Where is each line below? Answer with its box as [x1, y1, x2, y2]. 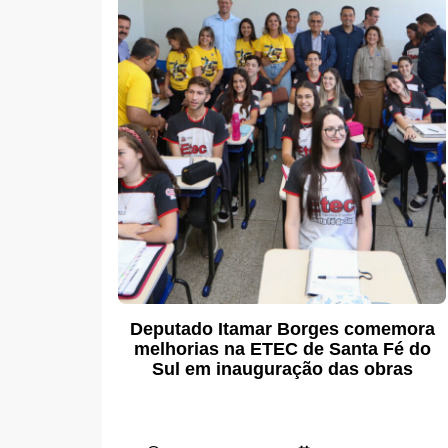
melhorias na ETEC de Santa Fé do [133, 338, 431, 359]
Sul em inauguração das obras [151, 358, 413, 379]
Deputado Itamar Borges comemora [129, 318, 435, 339]
